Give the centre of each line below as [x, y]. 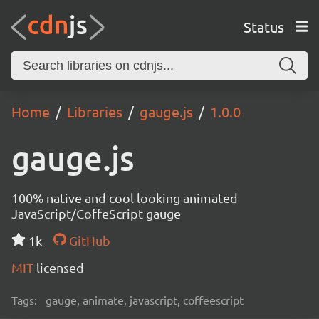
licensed [60, 267]
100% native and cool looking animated [125, 198]
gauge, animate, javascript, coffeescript [145, 300]
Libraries [95, 111]
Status [263, 26]
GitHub [88, 240]
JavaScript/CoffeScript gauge [96, 213]
